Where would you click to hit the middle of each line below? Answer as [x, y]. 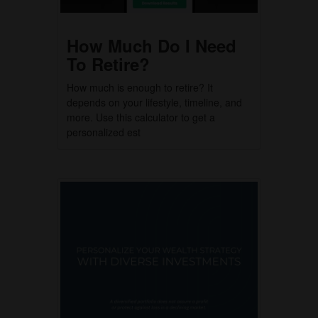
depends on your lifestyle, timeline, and [154, 103]
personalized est [104, 132]
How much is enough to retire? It [140, 88]
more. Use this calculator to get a [141, 117]
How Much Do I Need [152, 46]
